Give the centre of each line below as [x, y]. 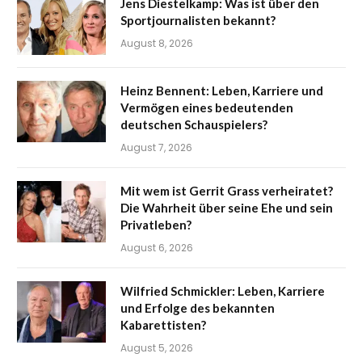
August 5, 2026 [157, 347]
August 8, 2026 [157, 43]
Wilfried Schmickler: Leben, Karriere [223, 290]
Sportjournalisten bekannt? [198, 20]
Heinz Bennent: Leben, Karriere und [222, 90]
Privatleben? [156, 224]
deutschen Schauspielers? [194, 124]
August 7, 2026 [156, 147]
